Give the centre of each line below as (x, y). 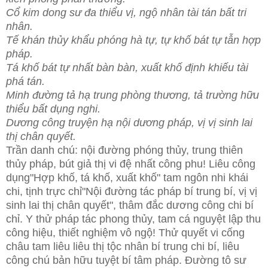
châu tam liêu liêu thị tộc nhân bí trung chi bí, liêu (123, 246)
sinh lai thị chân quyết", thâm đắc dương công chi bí (130, 205)
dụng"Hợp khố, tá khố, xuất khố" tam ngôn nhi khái (127, 177)
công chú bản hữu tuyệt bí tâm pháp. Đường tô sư (126, 260)
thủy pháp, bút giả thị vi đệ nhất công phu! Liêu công (131, 164)
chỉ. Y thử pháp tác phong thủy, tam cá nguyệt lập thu (133, 219)
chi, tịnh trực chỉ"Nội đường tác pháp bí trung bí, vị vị (132, 191)
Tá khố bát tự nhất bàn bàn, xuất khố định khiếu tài (127, 67)
